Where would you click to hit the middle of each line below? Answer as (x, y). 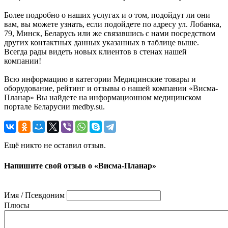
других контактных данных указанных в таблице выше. (102, 43)
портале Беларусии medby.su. (54, 107)
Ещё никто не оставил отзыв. (55, 146)
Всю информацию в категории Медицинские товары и (100, 79)
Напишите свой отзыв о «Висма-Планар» (80, 165)
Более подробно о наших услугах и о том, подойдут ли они (107, 15)
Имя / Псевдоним (34, 195)
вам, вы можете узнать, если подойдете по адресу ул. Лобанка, (113, 24)
